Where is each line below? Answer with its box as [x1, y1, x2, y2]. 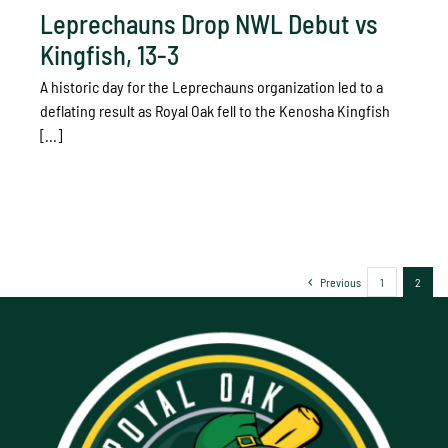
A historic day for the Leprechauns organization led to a [40, 76, 383, 96]
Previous [320, 275, 361, 290]
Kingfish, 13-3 [40, 38, 179, 70]
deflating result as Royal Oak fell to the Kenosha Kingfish [40, 100, 390, 120]
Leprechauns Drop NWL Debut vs [40, 7, 378, 39]
